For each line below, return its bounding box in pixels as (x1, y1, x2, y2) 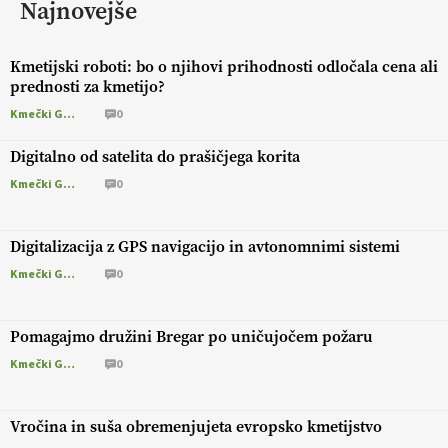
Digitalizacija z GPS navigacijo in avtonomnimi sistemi (10, 236, 400, 258)
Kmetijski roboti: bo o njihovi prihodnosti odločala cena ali (10, 56, 438, 78)
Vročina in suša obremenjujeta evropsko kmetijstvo (10, 416, 382, 438)
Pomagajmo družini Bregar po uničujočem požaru (10, 326, 373, 348)
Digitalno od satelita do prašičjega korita (10, 146, 300, 168)
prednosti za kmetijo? (10, 76, 165, 98)
